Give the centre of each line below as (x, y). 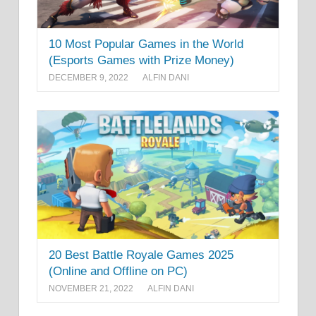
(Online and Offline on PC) (118, 271)
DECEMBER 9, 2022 (89, 78)
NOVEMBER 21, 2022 (91, 288)
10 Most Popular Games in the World (146, 44)
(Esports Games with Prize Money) (141, 60)
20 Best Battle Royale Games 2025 (141, 255)
